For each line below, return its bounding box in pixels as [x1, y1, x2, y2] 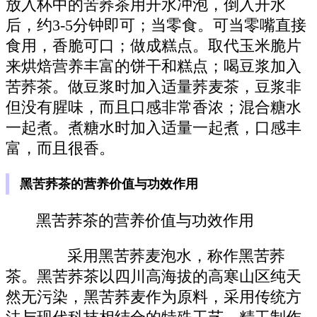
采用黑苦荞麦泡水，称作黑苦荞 [36, 248, 286, 265]
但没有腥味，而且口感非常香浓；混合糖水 [6, 98, 301, 116]
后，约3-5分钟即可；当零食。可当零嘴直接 [6, 16, 306, 34]
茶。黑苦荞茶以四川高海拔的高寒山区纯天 [6, 268, 301, 286]
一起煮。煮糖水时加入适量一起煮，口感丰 [6, 119, 301, 137]
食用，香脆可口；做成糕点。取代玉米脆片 [6, 37, 301, 54]
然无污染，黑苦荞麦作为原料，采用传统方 [6, 289, 301, 306]
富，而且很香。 [6, 139, 115, 157]
